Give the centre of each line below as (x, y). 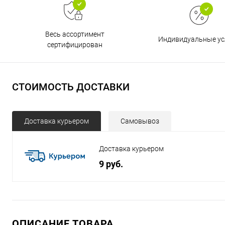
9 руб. (111, 164)
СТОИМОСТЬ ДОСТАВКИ (71, 87)
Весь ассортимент (75, 34)
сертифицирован (75, 44)
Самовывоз (140, 121)
